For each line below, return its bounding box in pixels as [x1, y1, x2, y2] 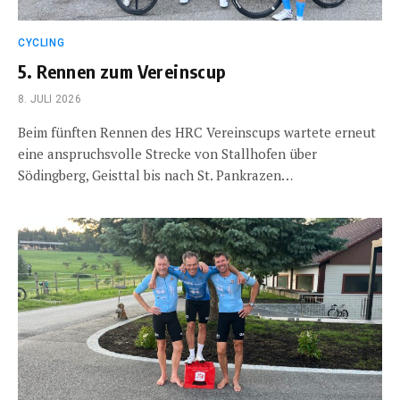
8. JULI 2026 [18, 93, 81, 105]
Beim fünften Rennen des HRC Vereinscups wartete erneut [18, 123, 376, 141]
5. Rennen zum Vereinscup [18, 60, 227, 82]
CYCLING [18, 37, 65, 49]
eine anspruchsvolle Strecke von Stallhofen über [18, 145, 317, 162]
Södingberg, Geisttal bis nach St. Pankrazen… [18, 166, 293, 184]
